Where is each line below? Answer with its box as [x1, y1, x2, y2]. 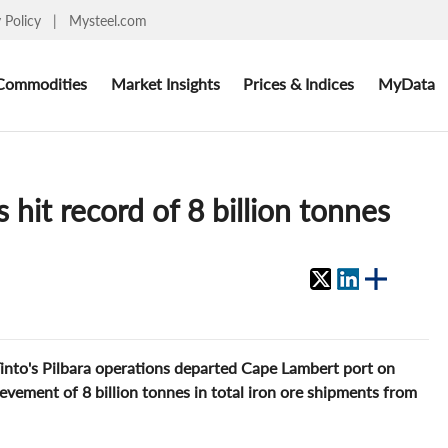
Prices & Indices [243, 73, 355, 93]
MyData [377, 73, 435, 93]
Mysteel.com [69, 11, 147, 29]
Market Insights [110, 73, 220, 93]
